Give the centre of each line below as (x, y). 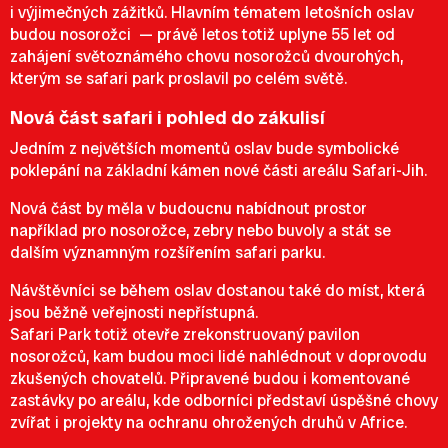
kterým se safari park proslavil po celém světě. (178, 78)
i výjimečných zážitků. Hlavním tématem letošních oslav (212, 12)
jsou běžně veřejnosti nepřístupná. (134, 312)
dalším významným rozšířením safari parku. (167, 252)
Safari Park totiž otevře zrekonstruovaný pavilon (185, 334)
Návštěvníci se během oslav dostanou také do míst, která (217, 290)
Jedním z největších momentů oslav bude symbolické (204, 148)
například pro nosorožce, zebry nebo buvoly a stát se (200, 230)
